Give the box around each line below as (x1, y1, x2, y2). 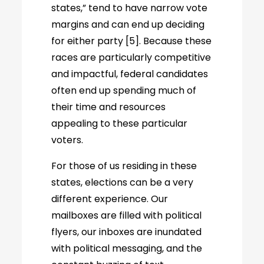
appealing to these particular (51, 117, 188, 130)
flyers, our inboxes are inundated (51, 225, 202, 239)
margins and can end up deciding (51, 18, 205, 31)
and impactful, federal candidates (51, 67, 209, 81)
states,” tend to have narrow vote (51, 1, 208, 15)
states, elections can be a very (51, 176, 194, 189)
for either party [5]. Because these (51, 34, 212, 48)
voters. (51, 133, 84, 147)
